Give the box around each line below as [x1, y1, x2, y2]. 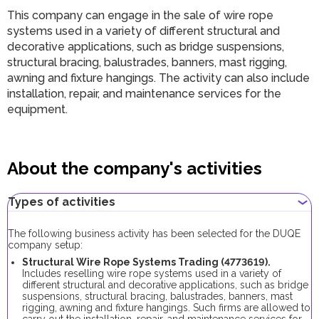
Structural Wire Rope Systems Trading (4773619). [22, 256, 271, 268]
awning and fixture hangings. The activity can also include [7, 71, 310, 85]
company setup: [8, 239, 83, 251]
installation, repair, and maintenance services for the [7, 87, 281, 100]
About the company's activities [7, 158, 262, 179]
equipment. [7, 103, 70, 116]
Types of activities [8, 195, 115, 209]
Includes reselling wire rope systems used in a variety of [22, 268, 281, 279]
